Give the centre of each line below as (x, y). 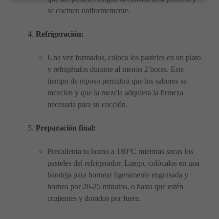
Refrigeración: (60, 34)
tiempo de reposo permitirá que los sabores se (117, 81)
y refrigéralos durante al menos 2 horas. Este (116, 69)
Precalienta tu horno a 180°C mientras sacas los (120, 152)
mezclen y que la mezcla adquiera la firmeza (115, 93)
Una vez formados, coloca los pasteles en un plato (124, 58)
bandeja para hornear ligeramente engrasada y (118, 175)
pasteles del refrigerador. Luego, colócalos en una (123, 163)
